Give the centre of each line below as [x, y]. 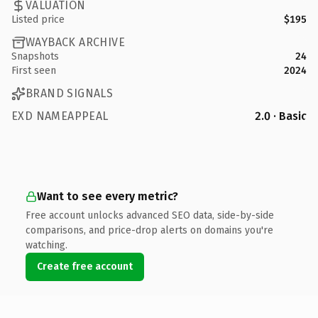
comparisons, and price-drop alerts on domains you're [149, 230]
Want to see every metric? [108, 196]
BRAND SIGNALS [70, 93]
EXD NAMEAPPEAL [60, 116]
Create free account [85, 266]
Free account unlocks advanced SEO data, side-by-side [150, 215]
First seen [34, 70]
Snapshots [35, 56]
